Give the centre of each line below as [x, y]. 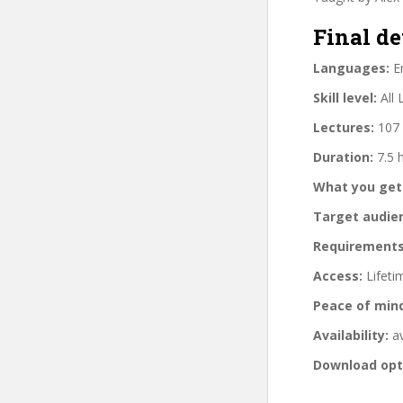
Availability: [351, 335]
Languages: [351, 67]
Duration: [343, 157]
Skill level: [345, 97]
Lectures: [344, 127]
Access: [338, 275]
